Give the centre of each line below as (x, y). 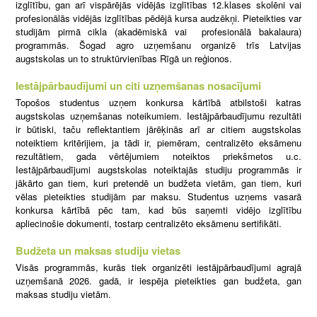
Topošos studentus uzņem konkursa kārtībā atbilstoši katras (158, 103)
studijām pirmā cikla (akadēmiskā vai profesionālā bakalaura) (158, 31)
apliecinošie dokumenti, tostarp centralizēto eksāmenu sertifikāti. (149, 224)
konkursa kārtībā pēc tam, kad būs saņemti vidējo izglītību (158, 210)
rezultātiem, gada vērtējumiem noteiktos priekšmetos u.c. (158, 156)
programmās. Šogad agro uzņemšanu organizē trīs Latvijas (158, 45)
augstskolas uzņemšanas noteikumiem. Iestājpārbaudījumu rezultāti (158, 116)
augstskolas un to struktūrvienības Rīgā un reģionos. (124, 58)
